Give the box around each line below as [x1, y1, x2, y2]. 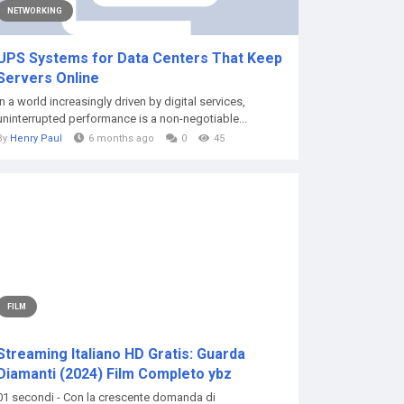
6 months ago [88, 133, 154, 144]
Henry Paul [10, 133, 62, 144]
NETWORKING [7, 6, 62, 15]
